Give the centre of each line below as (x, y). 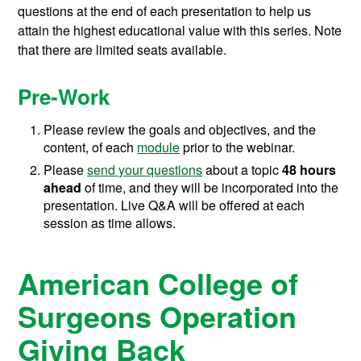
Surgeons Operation (158, 315)
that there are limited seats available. (126, 49)
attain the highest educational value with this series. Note (180, 30)
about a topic (243, 169)
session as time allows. (110, 222)
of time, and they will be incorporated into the (210, 187)
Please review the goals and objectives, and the (180, 129)
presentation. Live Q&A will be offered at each (174, 205)
